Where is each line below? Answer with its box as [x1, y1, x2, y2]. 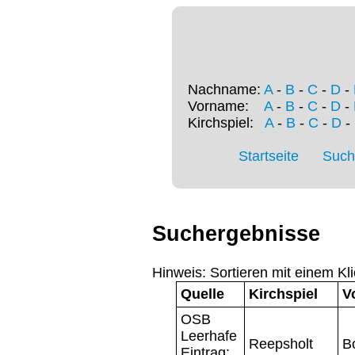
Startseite [239, 148, 299, 165]
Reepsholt [249, 335, 313, 352]
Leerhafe [181, 327, 237, 344]
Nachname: [188, 82, 264, 98]
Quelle [181, 285, 224, 302]
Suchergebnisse [152, 222, 320, 246]
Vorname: [188, 98, 264, 115]
